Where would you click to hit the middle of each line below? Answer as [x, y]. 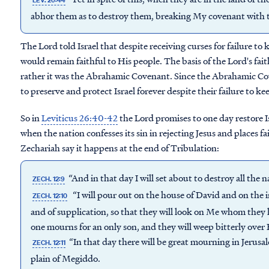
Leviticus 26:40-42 [80, 118]
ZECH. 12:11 [49, 243]
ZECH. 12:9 [49, 179]
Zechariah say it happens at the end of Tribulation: [120, 148]
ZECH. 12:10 [50, 196]
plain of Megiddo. [65, 258]
